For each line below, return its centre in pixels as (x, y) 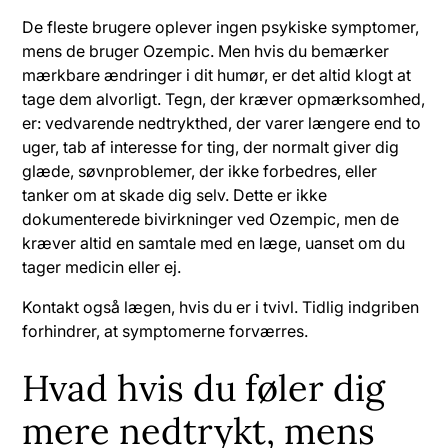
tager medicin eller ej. (102, 266)
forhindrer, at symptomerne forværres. (165, 330)
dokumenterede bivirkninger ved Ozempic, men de (211, 218)
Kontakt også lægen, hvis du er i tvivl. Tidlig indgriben (221, 306)
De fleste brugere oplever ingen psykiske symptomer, (221, 26)
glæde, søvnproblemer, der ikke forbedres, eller (200, 170)
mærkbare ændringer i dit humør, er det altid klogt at (217, 74)
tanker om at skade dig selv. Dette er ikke (175, 194)
